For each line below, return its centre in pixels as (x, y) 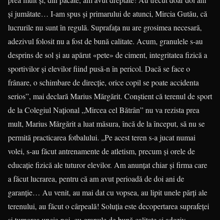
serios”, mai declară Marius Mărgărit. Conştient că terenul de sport (110, 96)
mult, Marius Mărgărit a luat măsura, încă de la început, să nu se (106, 124)
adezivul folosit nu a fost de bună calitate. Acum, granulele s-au (105, 41)
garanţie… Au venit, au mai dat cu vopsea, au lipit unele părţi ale (108, 192)
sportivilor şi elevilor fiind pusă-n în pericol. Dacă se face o (99, 69)
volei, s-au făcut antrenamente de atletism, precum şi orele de (101, 151)
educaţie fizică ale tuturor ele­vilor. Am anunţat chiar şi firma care (108, 165)
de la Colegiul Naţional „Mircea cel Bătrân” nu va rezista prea (104, 110)
